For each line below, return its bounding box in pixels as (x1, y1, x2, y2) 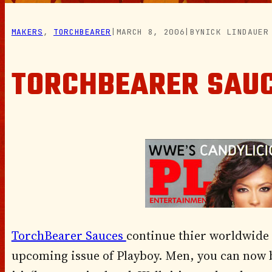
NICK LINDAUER (200, 27, 269, 38)
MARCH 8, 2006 (116, 27, 185, 38)
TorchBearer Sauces (11, 227, 126, 245)
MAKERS (11, 27, 43, 38)
